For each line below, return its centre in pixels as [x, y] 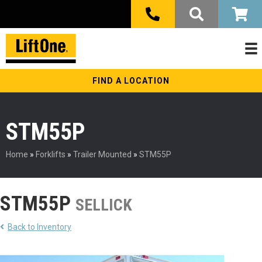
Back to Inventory [39, 227]
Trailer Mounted [102, 155]
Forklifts [51, 155]
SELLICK [104, 205]
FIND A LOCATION [131, 81]
